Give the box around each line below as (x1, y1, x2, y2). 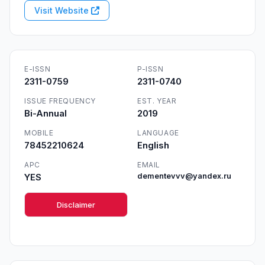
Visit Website (34, 5, 91, 15)
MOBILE (24, 128, 54, 137)
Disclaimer (57, 200, 95, 209)
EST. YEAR (137, 96, 177, 105)
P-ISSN (137, 64, 164, 73)
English (137, 140, 169, 151)
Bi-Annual (24, 108, 67, 119)
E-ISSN (24, 64, 51, 73)
